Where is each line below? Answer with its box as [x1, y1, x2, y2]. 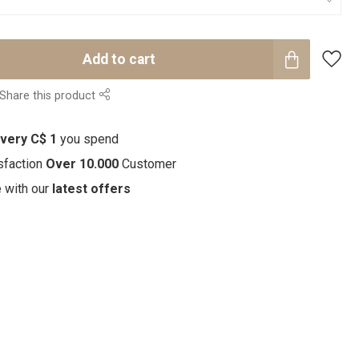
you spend [59, 131, 119, 147]
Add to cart [82, 50, 155, 67]
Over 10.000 [45, 156, 119, 171]
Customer [118, 156, 176, 171]
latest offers [51, 181, 131, 196]
